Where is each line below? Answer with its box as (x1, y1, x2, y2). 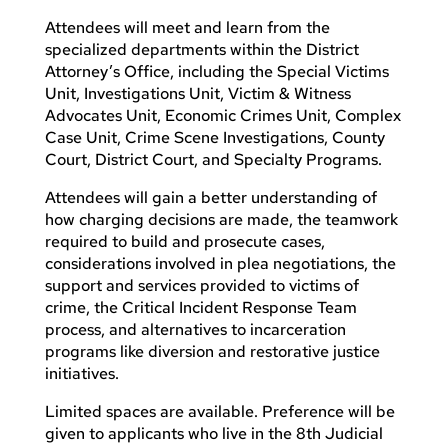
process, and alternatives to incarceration (44, 318, 346, 340)
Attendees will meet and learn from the (44, 16, 330, 38)
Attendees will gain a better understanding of (44, 186, 377, 208)
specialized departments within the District (44, 38, 359, 60)
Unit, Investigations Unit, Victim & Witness (44, 82, 351, 104)
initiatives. (44, 362, 119, 384)
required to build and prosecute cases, (44, 230, 325, 252)
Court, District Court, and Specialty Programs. (44, 148, 382, 170)
